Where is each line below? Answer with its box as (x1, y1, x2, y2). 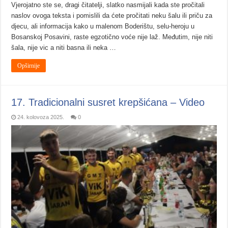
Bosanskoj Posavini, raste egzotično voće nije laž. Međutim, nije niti (11, 33, 213, 41)
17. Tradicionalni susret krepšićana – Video (11, 97, 205, 108)
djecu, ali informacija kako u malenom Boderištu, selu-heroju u (11, 22, 195, 31)
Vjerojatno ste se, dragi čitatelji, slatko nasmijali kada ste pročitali (11, 1, 205, 9)
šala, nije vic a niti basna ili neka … (11, 44, 117, 52)
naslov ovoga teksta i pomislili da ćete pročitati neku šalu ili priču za (11, 12, 213, 20)
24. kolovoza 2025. (17, 114, 65, 121)
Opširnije (17, 62, 40, 70)
